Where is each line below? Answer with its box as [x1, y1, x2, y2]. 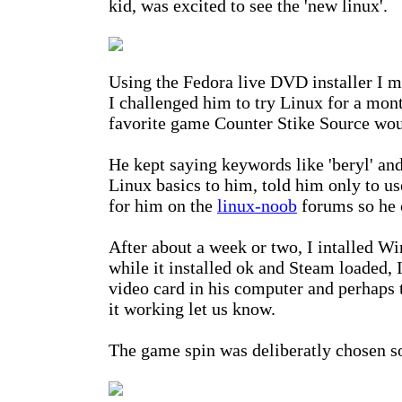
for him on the [109, 195, 217, 215]
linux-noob [217, 195, 297, 215]
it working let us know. [109, 298, 275, 319]
